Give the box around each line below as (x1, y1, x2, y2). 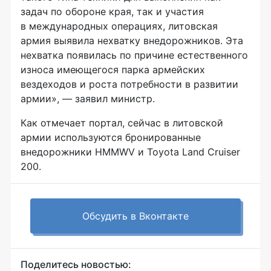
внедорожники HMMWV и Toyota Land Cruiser (21, 146, 240, 158)
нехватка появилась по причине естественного (21, 49, 248, 62)
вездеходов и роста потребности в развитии (21, 78, 238, 91)
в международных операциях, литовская (21, 20, 218, 33)
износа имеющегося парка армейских (21, 64, 205, 76)
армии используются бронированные (21, 131, 201, 144)
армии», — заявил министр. (21, 93, 155, 105)
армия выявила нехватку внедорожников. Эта (21, 34, 243, 47)
